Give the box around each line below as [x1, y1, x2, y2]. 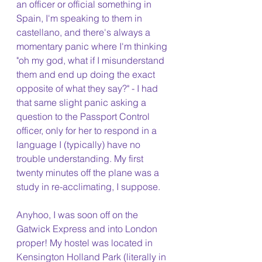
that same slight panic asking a [16, 96, 149, 108]
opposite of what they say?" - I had [16, 82, 160, 94]
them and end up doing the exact [16, 68, 157, 80]
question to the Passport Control [16, 111, 152, 122]
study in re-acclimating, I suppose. [16, 181, 163, 192]
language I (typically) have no [16, 139, 143, 150]
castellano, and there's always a [16, 26, 153, 38]
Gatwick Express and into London [16, 223, 160, 235]
